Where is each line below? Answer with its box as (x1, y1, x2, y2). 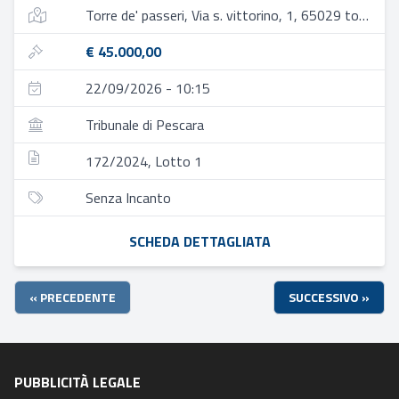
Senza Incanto (85, 187, 171, 208)
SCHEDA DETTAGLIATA (128, 231, 271, 252)
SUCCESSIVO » (289, 288, 370, 306)
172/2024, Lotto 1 (85, 151, 202, 172)
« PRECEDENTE (29, 288, 116, 306)
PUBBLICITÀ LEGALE (14, 371, 141, 393)
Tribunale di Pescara (85, 114, 204, 135)
